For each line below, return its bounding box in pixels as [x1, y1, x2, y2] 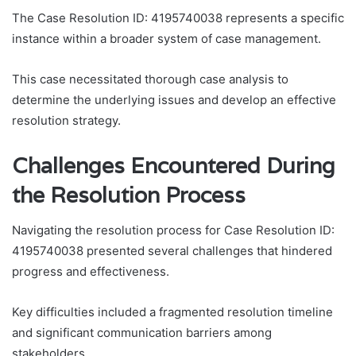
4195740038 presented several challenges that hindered [12, 243, 332, 259]
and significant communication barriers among [12, 325, 272, 341]
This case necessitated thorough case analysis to [12, 71, 288, 87]
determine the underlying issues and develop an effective [12, 91, 336, 107]
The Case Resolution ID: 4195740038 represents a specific [12, 10, 344, 25]
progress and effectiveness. [12, 264, 169, 280]
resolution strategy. [12, 112, 121, 128]
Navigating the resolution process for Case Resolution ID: [12, 222, 335, 238]
